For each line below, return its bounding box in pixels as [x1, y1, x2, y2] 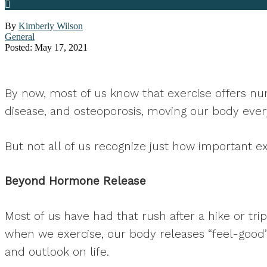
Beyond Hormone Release [5, 174, 146, 188]
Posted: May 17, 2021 [5, 42, 88, 52]
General [5, 32, 35, 42]
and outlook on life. [5, 244, 109, 259]
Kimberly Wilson [18, 21, 83, 31]
